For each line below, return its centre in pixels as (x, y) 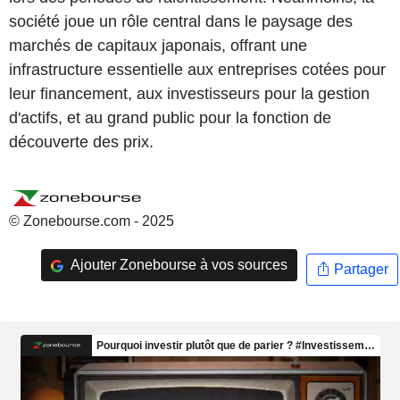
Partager (359, 270)
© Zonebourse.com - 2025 (92, 221)
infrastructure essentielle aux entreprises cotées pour (197, 69)
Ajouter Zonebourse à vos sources (177, 265)
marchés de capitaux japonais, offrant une (158, 45)
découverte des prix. (81, 142)
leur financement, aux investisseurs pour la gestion (189, 93)
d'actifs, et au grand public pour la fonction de (170, 117)
